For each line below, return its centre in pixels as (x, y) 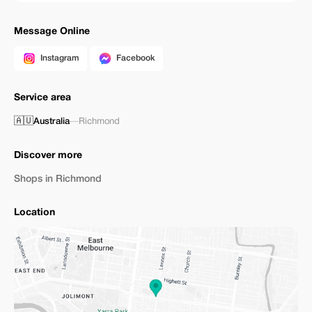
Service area (42, 98)
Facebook (135, 58)
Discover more (48, 156)
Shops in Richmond (58, 179)
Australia (52, 122)
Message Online (52, 32)
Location (34, 213)
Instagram (60, 58)
